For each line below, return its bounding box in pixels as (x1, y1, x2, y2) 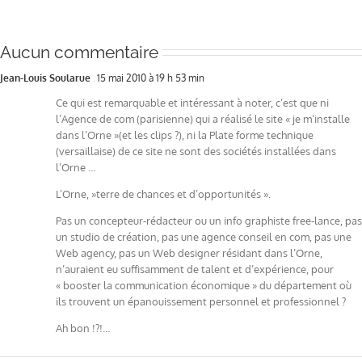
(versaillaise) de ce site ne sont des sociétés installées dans (56, 144, 336, 158)
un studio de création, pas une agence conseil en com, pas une (56, 229, 351, 243)
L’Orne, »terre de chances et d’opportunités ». (56, 187, 271, 200)
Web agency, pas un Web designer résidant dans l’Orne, (56, 246, 322, 259)
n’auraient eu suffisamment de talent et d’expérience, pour (56, 262, 334, 276)
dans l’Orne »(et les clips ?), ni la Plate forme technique (56, 128, 314, 141)
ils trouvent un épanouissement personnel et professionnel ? (56, 294, 346, 308)
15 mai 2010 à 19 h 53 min (95, 71, 204, 84)
